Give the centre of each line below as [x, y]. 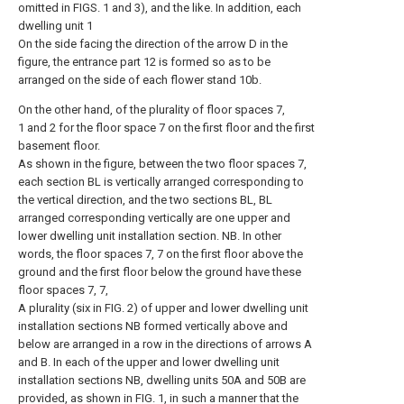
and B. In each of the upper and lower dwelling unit [149, 362]
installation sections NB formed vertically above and [153, 326]
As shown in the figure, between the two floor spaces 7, [162, 164]
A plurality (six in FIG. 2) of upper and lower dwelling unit [163, 308]
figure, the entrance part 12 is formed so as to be [144, 62]
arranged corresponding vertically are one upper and [154, 218]
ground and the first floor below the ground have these [160, 272]
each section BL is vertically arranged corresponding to [161, 182]
